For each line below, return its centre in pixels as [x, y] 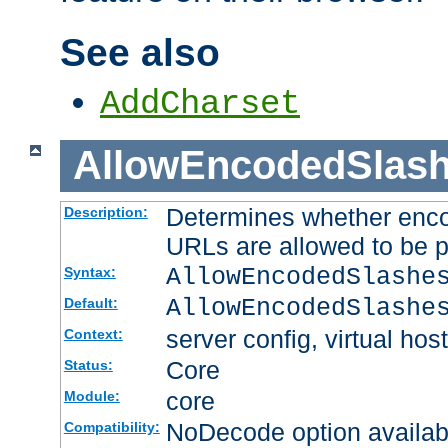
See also [140, 52]
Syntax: [89, 271]
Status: [88, 364]
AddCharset [200, 104]
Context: [93, 333]
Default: [90, 302]
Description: [105, 211]
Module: [91, 395]
